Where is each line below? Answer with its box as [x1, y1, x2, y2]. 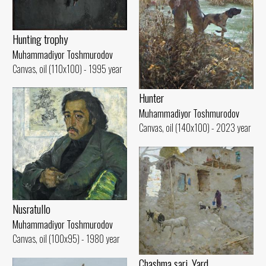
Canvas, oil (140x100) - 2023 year [139, 120, 251, 135]
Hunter [139, 88, 164, 106]
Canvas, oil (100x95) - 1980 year [12, 231, 120, 246]
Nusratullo [12, 199, 50, 217]
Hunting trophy [12, 30, 68, 47]
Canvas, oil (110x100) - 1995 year [12, 61, 122, 76]
